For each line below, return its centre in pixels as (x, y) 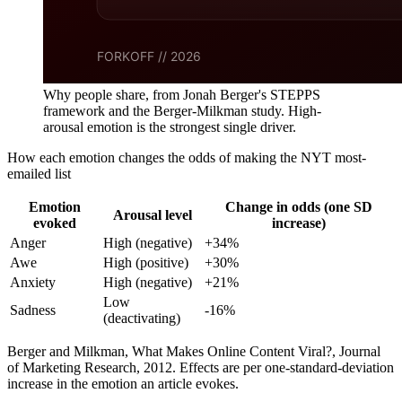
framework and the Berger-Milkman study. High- (182, 110)
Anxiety (33, 282)
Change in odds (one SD (298, 206)
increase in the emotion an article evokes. (123, 383)
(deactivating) (142, 318)
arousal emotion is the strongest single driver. (170, 127)
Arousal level (152, 214)
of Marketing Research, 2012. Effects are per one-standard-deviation (201, 367)
